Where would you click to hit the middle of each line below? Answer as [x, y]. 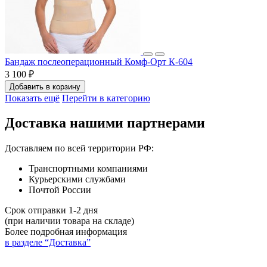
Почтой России [60, 190]
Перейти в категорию [106, 98]
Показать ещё [32, 98]
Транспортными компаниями [88, 169]
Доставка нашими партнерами [105, 123]
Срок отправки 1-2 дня [51, 210]
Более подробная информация [66, 232]
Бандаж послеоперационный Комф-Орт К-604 [99, 61]
